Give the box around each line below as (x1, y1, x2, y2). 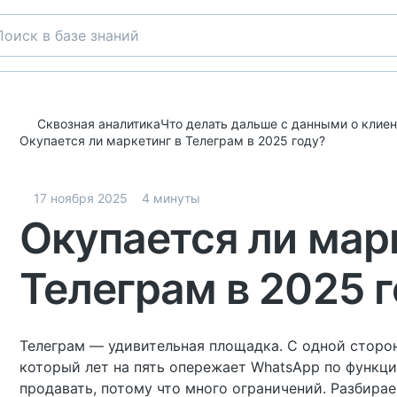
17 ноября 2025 (34, 191, 128, 206)
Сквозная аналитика (37, 115, 160, 131)
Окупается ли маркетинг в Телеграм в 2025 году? (19, 133, 325, 148)
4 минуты (142, 191, 200, 206)
